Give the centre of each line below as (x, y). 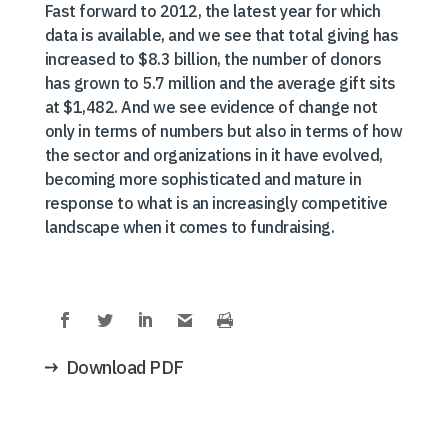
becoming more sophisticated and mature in (203, 179)
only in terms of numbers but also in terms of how (223, 131)
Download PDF (124, 367)
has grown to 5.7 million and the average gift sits (220, 83)
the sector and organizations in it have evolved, (213, 155)
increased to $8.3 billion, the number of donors (213, 59)
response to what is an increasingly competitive (216, 203)
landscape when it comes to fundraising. (189, 227)
